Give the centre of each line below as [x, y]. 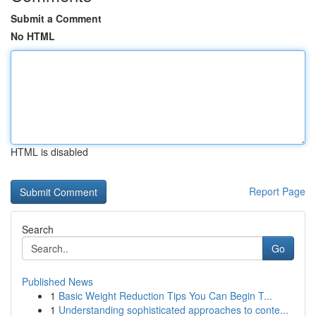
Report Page [277, 191]
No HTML [33, 36]
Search [38, 229]
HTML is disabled [49, 152]
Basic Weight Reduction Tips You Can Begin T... [165, 296]
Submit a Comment [56, 18]
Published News [57, 281]
